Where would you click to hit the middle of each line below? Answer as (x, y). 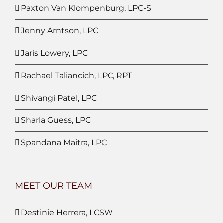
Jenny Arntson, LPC (59, 31)
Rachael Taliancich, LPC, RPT (76, 76)
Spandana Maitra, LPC (64, 143)
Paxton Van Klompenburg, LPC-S (86, 8)
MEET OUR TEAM (54, 186)
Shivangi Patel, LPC (59, 98)
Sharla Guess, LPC (56, 120)
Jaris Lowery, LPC (54, 53)
